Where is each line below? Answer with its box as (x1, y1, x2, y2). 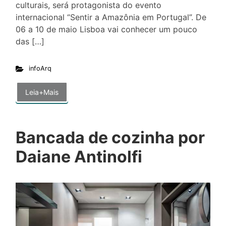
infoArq (28, 65, 51, 73)
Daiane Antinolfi (16, 147, 142, 167)
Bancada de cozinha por (16, 128, 205, 148)
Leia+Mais (25, 88, 59, 97)
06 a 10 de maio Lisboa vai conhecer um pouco (16, 24, 197, 35)
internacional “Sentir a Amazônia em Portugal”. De (16, 12, 206, 23)
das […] (16, 36, 44, 47)
